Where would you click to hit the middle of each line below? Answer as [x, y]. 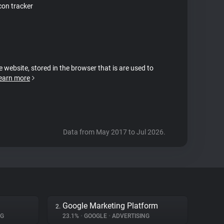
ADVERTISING [130, 216]
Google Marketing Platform [110, 206]
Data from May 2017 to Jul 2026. [114, 132]
